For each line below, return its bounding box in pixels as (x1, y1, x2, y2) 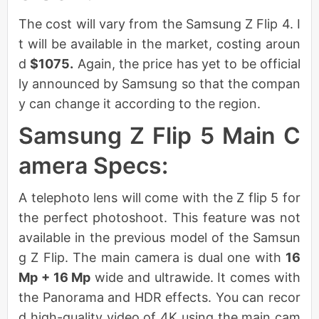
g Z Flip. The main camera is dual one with (19, 249, 286, 265)
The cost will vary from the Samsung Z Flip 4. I (19, 16, 300, 31)
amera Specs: (19, 151, 168, 179)
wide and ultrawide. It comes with (90, 269, 301, 285)
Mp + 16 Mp (19, 269, 91, 285)
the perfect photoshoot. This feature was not (19, 209, 300, 225)
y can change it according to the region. (19, 95, 261, 111)
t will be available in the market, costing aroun (19, 36, 300, 51)
